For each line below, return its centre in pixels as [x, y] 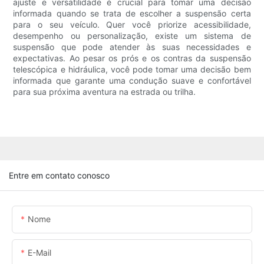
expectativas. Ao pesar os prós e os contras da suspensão [132, 58]
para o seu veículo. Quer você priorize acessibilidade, [132, 25]
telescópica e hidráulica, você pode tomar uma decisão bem [132, 70]
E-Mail [39, 252]
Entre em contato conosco [59, 175]
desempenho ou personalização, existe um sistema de [132, 36]
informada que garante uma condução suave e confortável [132, 81]
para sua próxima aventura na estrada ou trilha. [105, 92]
